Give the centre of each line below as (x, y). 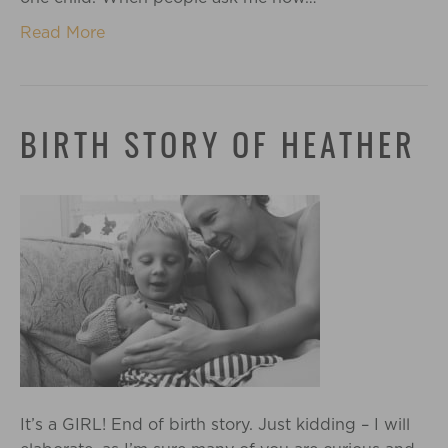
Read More (62, 32)
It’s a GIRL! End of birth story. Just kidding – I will (215, 424)
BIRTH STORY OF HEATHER (218, 148)
